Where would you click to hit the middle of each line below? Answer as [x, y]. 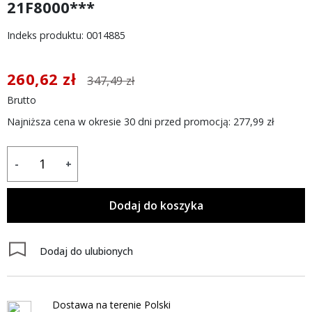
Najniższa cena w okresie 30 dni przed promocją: [120, 121]
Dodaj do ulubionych [86, 251]
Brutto [22, 100]
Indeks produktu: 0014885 [66, 35]
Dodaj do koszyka [156, 205]
